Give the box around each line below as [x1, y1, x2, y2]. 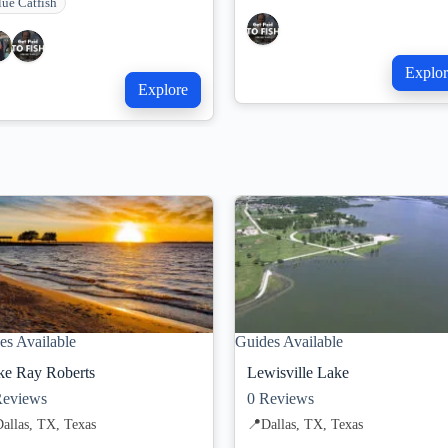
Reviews [255, 390, 314, 408]
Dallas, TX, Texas [261, 416, 363, 433]
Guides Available [235, 333, 343, 351]
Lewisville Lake [247, 364, 349, 382]
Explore [138, 80, 188, 98]
